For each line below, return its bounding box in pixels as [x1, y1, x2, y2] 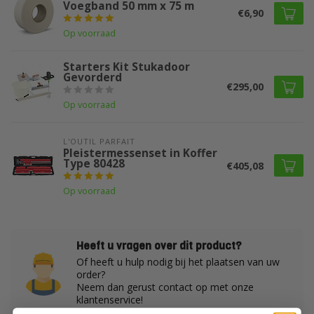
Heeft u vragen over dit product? [76, 238, 242, 253]
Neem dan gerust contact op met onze [76, 280, 254, 294]
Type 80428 [63, 156, 125, 171]
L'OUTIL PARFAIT [63, 136, 135, 146]
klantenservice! [76, 293, 143, 306]
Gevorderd [63, 70, 122, 85]
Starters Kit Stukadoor [63, 60, 190, 74]
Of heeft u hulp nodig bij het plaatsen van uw [76, 255, 280, 268]
